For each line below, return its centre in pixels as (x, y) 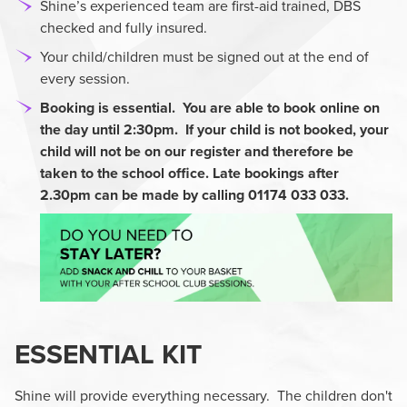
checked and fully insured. (124, 28)
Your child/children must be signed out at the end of (204, 57)
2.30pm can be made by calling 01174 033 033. (194, 195)
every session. (85, 79)
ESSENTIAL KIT (108, 354)
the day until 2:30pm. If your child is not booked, (200, 129)
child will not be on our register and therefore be (197, 151)
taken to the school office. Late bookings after (189, 173)
